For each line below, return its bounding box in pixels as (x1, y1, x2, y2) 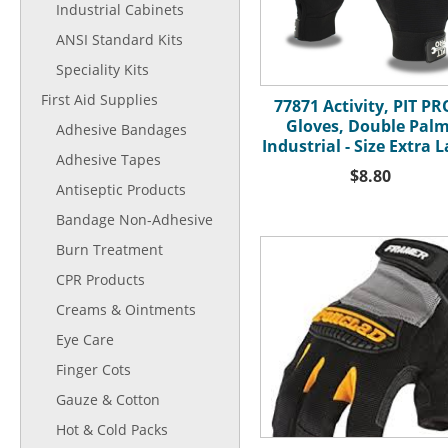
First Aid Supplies (41, 90, 158, 109)
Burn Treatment (56, 240, 163, 259)
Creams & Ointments (56, 300, 196, 319)
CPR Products (56, 270, 145, 289)
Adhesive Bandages (56, 120, 187, 139)
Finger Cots (56, 360, 131, 379)
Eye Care (56, 330, 114, 349)
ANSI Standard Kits (56, 30, 183, 49)
